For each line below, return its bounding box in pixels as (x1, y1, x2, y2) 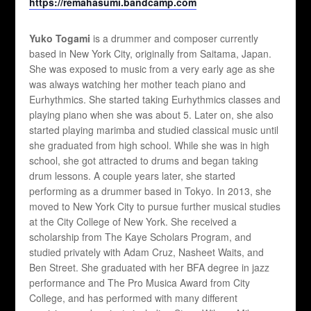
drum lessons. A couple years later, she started (29, 169, 236, 183)
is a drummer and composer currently (90, 31, 259, 46)
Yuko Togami (29, 31, 91, 46)
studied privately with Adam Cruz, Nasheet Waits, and (29, 245, 264, 260)
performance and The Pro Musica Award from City (29, 276, 251, 290)
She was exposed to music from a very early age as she (29, 62, 276, 76)
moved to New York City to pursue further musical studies (29, 199, 281, 214)
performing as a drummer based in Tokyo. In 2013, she (29, 184, 272, 199)
